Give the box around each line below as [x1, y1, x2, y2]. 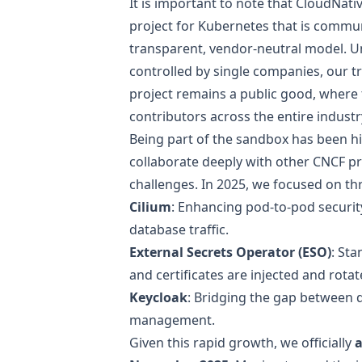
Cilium [129, 197, 171, 216]
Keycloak [129, 288, 187, 306]
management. [129, 310, 215, 329]
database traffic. [129, 220, 229, 238]
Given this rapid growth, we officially [129, 333, 355, 351]
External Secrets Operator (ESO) [129, 242, 331, 261]
